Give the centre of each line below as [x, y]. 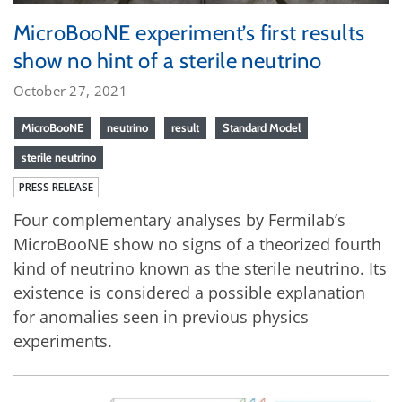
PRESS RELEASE [56, 187]
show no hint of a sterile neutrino [168, 60]
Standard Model [262, 127]
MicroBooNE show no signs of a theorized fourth [197, 244]
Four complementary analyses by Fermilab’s [179, 219]
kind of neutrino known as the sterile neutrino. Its [200, 268]
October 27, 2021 [70, 90]
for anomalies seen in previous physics [161, 316]
